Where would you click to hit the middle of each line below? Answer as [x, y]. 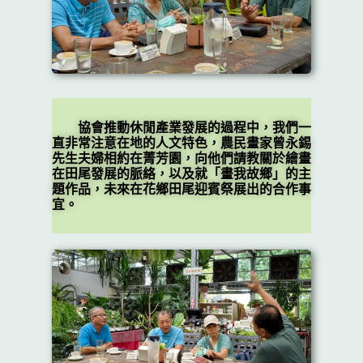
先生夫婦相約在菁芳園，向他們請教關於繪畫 [181, 158]
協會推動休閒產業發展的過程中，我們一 [181, 127]
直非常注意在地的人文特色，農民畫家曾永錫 [181, 143]
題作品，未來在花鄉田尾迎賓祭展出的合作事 [181, 189]
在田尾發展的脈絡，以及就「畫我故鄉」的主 [181, 173]
